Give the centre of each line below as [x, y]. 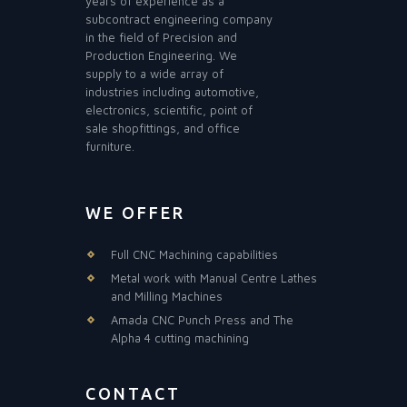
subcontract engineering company [179, 20]
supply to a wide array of [154, 74]
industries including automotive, [172, 92]
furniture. [110, 147]
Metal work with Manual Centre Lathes [214, 278]
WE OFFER [135, 213]
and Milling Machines [167, 297]
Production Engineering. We [161, 56]
